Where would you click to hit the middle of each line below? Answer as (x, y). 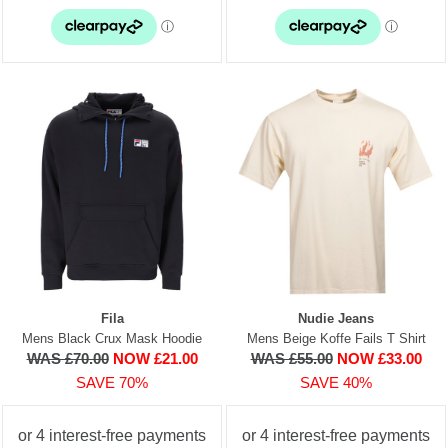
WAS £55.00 (291, 358)
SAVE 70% (112, 382)
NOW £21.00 (155, 358)
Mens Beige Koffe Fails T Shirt (336, 338)
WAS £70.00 (67, 358)
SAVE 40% (336, 382)
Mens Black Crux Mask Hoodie (112, 338)
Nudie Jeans (336, 318)
